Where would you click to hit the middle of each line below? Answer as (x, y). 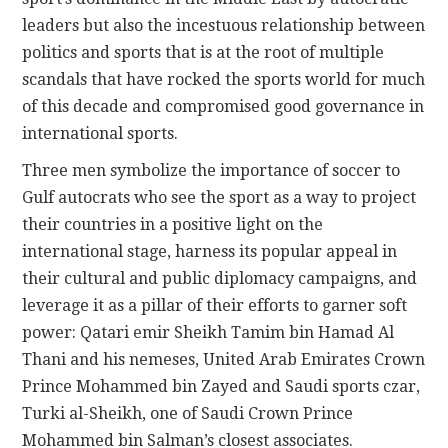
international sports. (100, 134)
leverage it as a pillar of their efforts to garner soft (215, 306)
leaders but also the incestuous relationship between (224, 26)
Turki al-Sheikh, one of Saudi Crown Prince (188, 414)
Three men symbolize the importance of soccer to (211, 171)
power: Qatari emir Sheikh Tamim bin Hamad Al (208, 333)
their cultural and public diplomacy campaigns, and (220, 279)
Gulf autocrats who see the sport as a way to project (219, 198)
